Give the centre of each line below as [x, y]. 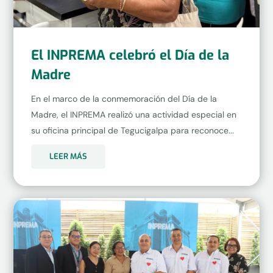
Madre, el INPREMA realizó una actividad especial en [133, 114]
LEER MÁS [68, 157]
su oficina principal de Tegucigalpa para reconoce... [132, 130]
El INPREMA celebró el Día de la [130, 55]
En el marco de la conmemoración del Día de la [124, 98]
